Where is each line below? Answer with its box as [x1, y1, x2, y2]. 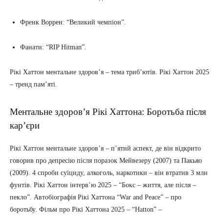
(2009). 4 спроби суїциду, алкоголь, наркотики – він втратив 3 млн [10, 169, 208, 177]
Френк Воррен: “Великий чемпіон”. [20, 19, 126, 26]
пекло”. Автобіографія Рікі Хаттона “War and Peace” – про [10, 194, 181, 201]
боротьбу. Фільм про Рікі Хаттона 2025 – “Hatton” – [10, 206, 162, 214]
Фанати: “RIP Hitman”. [20, 44, 87, 51]
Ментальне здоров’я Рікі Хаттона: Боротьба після [10, 107, 206, 117]
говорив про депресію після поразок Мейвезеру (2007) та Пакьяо [10, 157, 202, 165]
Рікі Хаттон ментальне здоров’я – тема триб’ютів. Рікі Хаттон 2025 [10, 68, 209, 76]
